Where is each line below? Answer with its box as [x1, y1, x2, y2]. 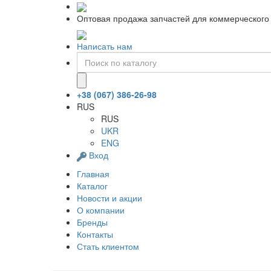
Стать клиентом [77, 240, 139, 252]
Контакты [77, 227, 113, 240]
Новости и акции [77, 191, 142, 204]
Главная [77, 167, 109, 180]
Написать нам [77, 40, 132, 53]
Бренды [77, 215, 108, 228]
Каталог [77, 179, 108, 192]
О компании [77, 203, 125, 216]
